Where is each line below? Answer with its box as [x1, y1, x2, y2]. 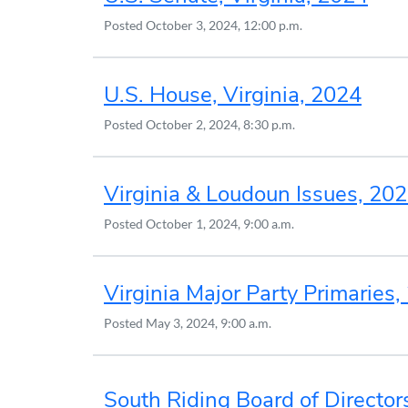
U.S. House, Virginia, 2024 [104, 79, 362, 109]
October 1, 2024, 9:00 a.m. [146, 215, 294, 231]
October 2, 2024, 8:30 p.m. [146, 116, 295, 132]
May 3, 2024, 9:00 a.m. [146, 314, 271, 331]
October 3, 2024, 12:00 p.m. [146, 16, 302, 33]
